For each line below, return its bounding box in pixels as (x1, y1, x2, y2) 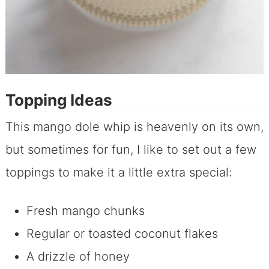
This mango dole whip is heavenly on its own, (5, 119, 264, 134)
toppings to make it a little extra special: (5, 165, 232, 180)
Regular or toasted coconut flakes (26, 226, 218, 241)
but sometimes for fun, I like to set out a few (5, 142, 256, 157)
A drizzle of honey (26, 249, 130, 264)
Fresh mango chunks (26, 203, 145, 218)
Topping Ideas (5, 90, 112, 109)
